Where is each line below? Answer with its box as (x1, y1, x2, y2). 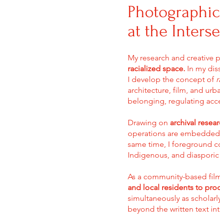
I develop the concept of (128, 75, 216, 84)
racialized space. (128, 64, 185, 73)
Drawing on (128, 118, 170, 127)
